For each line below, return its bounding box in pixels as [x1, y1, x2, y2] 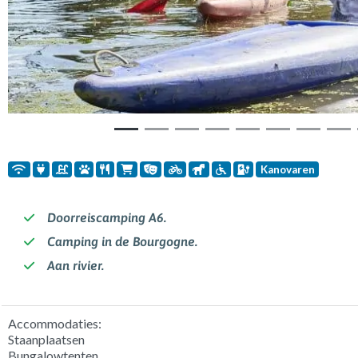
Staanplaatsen [8, 332, 85, 348]
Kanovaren [260, 162, 315, 176]
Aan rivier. [46, 258, 104, 273]
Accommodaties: [8, 316, 101, 332]
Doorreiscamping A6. [46, 210, 166, 225]
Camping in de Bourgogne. [46, 234, 197, 249]
